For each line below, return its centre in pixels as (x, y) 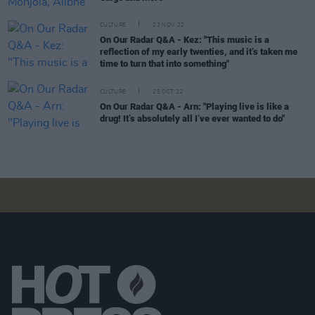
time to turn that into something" (165, 64)
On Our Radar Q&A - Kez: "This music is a (185, 40)
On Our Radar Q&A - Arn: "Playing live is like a (194, 106)
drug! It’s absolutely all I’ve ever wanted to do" (192, 118)
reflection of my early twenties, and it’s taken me (199, 52)
